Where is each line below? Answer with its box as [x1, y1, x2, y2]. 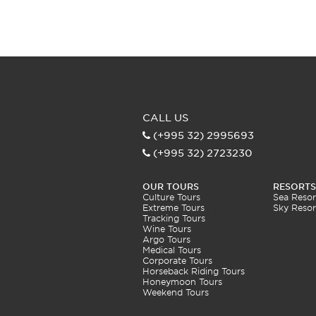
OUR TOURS [142, 181, 199, 192]
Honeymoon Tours [142, 276, 222, 287]
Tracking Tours [142, 213, 205, 224]
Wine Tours [142, 224, 191, 234]
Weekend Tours [142, 287, 209, 298]
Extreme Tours [142, 202, 205, 213]
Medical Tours [142, 245, 201, 255]
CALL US [142, 112, 188, 123]
